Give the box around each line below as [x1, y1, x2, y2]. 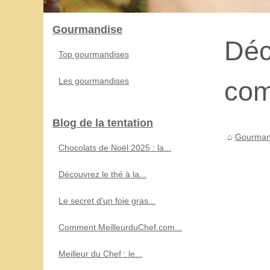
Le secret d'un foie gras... [58, 195, 155, 206]
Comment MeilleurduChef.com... [58, 222, 182, 232]
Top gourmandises [58, 49, 129, 59]
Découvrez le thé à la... [58, 169, 146, 179]
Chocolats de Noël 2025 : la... [58, 142, 171, 152]
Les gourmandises [58, 75, 129, 86]
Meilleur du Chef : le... [58, 248, 142, 259]
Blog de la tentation [52, 116, 153, 129]
